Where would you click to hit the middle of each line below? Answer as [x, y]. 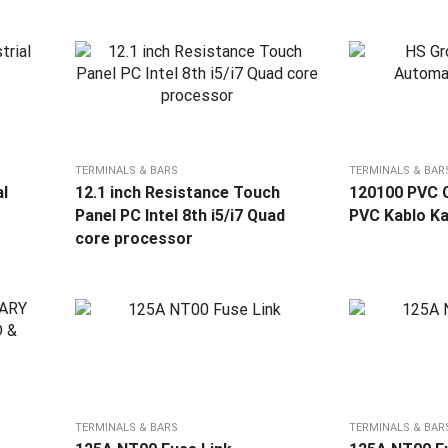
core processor [133, 239]
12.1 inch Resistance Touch [177, 193]
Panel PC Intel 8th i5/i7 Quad [179, 216]
